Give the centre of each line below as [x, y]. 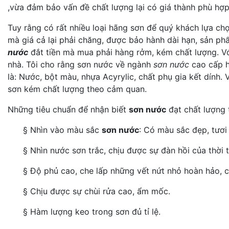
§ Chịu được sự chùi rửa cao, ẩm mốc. [97, 191]
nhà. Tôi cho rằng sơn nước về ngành [81, 64]
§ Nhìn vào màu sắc [62, 130]
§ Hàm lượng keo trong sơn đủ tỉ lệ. [92, 211]
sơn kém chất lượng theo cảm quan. [77, 89]
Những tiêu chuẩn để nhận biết [68, 109]
